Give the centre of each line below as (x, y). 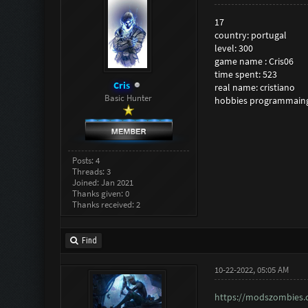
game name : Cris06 (254, 62)
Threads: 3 (92, 171)
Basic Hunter (129, 98)
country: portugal (250, 35)
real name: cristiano (254, 88)
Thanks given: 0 (101, 193)
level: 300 (233, 48)
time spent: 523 (245, 75)
